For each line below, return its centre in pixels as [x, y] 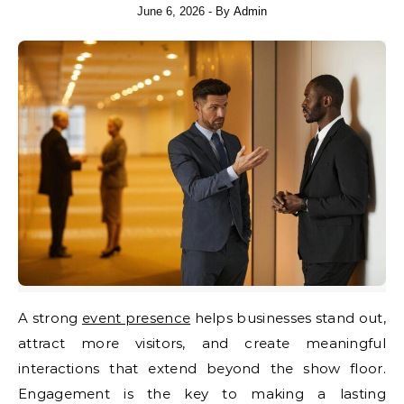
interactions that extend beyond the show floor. [202, 368]
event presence [136, 317]
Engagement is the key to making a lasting [202, 393]
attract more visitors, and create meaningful [202, 343]
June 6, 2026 [171, 11]
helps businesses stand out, [288, 317]
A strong [55, 317]
